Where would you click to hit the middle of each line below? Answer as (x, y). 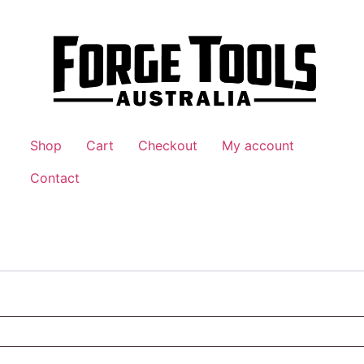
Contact (55, 178)
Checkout (168, 145)
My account (258, 145)
